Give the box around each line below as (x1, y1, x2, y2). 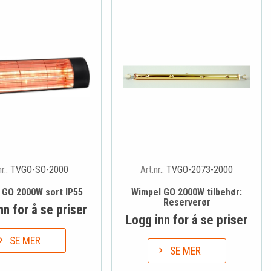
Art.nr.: (140, 163, 167, 175)
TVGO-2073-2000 (166, 163, 233, 175)
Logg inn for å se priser (126, 212, 248, 227)
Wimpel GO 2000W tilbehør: (131, 186, 243, 198)
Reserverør (163, 196, 211, 208)
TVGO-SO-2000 (10, 163, 69, 175)
